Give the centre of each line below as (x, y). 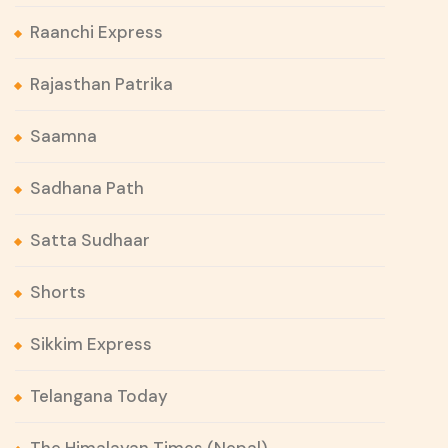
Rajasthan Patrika (101, 84)
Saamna (63, 136)
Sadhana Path (87, 188)
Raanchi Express (96, 32)
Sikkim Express (91, 344)
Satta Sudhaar (90, 240)
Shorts (58, 292)
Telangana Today (99, 396)
